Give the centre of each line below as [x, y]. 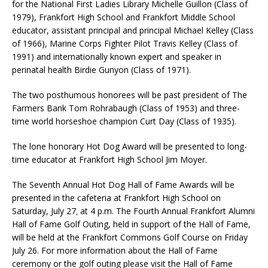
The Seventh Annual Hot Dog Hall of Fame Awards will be [123, 184]
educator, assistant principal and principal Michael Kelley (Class [133, 30]
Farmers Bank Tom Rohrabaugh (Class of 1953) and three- [126, 108]
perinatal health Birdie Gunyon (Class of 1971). [101, 69]
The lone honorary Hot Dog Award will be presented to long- [130, 146]
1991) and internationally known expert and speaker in [117, 56]
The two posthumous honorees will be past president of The [130, 95]
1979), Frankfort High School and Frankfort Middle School [124, 17]
